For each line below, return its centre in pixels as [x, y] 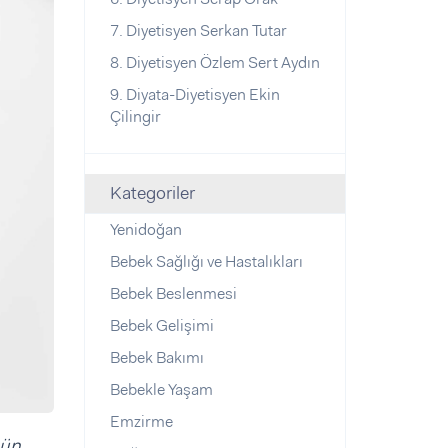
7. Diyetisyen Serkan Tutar [198, 30]
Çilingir [135, 116]
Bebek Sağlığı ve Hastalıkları [206, 261]
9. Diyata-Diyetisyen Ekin [194, 94]
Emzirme [141, 421]
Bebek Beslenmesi [173, 293]
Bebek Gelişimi [161, 325]
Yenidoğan [145, 229]
